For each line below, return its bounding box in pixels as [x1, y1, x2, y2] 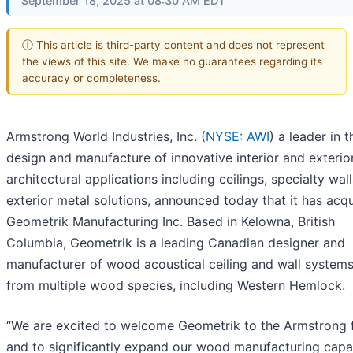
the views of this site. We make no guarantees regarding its [22, 54, 322, 68]
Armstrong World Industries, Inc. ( [6, 128, 206, 145]
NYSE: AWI [206, 128, 269, 145]
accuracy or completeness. [22, 71, 161, 84]
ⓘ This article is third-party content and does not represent [22, 38, 325, 51]
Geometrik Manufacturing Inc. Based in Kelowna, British [6, 214, 335, 230]
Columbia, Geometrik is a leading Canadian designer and [6, 235, 345, 251]
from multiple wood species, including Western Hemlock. [6, 277, 345, 294]
